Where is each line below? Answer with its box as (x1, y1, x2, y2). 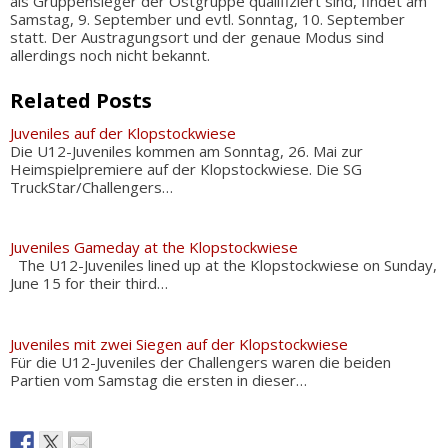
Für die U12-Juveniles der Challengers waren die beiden (10, 351, 391, 372)
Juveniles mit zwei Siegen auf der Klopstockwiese (10, 333, 348, 354)
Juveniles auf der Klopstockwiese (10, 122, 236, 143)
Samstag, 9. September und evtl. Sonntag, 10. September (10, 9, 405, 29)
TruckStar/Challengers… (10, 176, 173, 197)
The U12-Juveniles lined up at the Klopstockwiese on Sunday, (10, 255, 437, 275)
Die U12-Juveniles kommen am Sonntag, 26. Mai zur (10, 140, 363, 161)
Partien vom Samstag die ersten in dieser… (10, 369, 307, 390)
